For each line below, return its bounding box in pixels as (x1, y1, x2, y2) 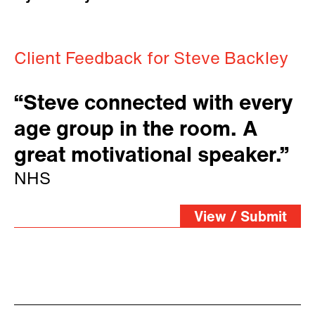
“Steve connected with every (14, 93, 293, 115)
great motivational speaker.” (14, 145, 289, 167)
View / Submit (194, 210, 287, 225)
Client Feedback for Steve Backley (14, 51, 288, 68)
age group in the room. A (14, 119, 258, 141)
